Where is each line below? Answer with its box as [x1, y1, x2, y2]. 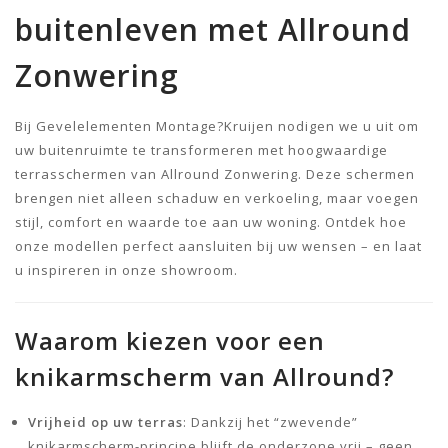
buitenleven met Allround [15, 8, 411, 50]
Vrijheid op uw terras [28, 412, 183, 431]
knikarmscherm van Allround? [15, 359, 394, 393]
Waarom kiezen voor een [15, 323, 325, 357]
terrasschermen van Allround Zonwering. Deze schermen [15, 164, 415, 183]
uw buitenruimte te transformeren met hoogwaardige [15, 140, 388, 159]
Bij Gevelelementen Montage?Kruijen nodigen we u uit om [15, 116, 419, 135]
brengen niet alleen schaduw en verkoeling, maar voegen [15, 188, 419, 207]
